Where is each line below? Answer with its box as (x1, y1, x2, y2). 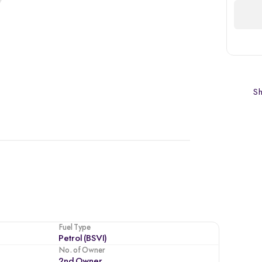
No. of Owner (58, 246, 105, 254)
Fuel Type (58, 223, 91, 232)
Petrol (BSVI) (58, 233, 106, 243)
